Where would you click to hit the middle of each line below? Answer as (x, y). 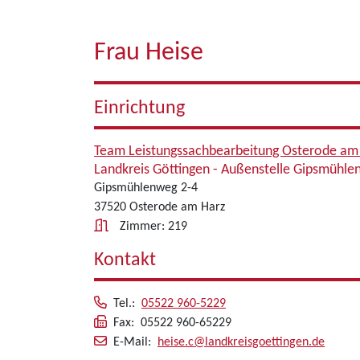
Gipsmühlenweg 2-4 (146, 188)
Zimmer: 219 (153, 227)
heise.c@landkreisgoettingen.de (241, 342)
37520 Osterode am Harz (160, 207)
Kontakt (125, 260)
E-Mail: (135, 342)
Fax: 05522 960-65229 (172, 323)
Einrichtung (139, 108)
